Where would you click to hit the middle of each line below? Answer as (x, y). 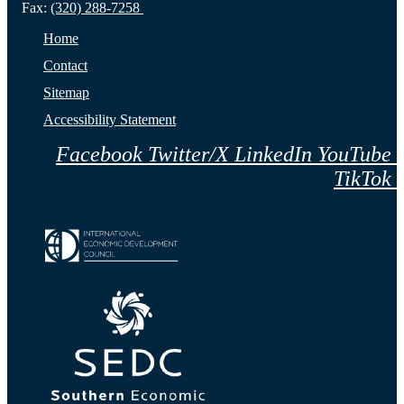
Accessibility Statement (110, 120)
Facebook (99, 155)
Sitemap (66, 93)
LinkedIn (273, 155)
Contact (65, 66)
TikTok (363, 179)
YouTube (354, 155)
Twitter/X (188, 155)
